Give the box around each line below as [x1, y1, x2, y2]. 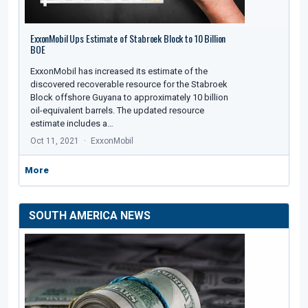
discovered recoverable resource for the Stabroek [30, 79, 228, 90]
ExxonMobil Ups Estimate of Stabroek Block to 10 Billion [30, 31, 226, 46]
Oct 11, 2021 [30, 136, 79, 146]
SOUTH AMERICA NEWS [29, 209, 151, 223]
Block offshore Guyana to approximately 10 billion [30, 92, 228, 103]
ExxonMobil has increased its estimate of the [30, 66, 208, 77]
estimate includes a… [30, 118, 113, 129]
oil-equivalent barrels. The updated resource [30, 105, 204, 116]
